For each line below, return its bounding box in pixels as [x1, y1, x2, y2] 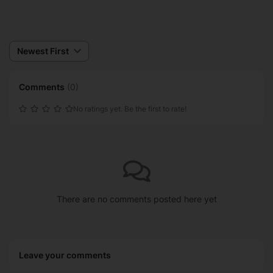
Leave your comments [19, 250, 111, 260]
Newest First [17, 46, 69, 56]
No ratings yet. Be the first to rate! [73, 104, 186, 113]
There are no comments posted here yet [56, 194, 217, 204]
